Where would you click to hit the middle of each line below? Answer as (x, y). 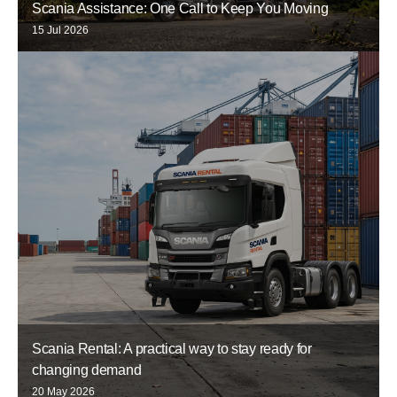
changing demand (87, 370)
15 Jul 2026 (60, 31)
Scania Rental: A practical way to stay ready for (172, 349)
